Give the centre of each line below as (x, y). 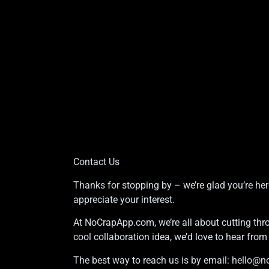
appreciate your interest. (124, 199)
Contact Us (96, 162)
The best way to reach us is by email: (153, 260)
